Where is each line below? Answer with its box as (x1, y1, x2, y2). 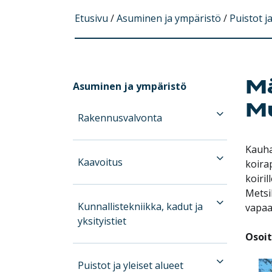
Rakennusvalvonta (78, 110, 163, 124)
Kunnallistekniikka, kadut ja (78, 199, 203, 213)
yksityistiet (78, 214, 127, 228)
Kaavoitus (78, 155, 123, 169)
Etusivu (74, 11, 108, 25)
